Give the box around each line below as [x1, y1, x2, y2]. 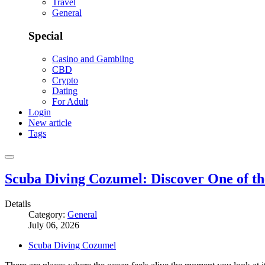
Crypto [52, 75, 78, 85]
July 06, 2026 [28, 219, 79, 230]
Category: [28, 209, 67, 219]
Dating [52, 85, 77, 96]
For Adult [52, 96, 88, 106]
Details [5, 198, 31, 209]
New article [28, 117, 72, 128]
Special [28, 30, 63, 43]
